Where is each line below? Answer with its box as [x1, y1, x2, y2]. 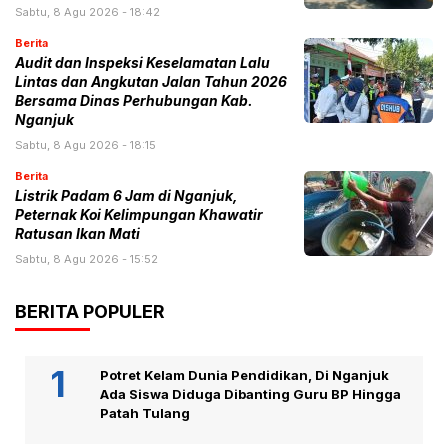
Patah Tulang [100, 405, 190, 422]
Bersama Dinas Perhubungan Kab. [15, 93, 253, 110]
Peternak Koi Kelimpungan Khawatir [15, 207, 263, 224]
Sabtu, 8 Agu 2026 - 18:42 [15, 5, 160, 20]
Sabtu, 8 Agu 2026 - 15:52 [15, 252, 158, 267]
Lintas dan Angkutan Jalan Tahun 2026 [15, 74, 287, 91]
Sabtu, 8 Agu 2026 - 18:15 [15, 138, 156, 153]
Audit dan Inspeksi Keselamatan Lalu [15, 55, 270, 72]
